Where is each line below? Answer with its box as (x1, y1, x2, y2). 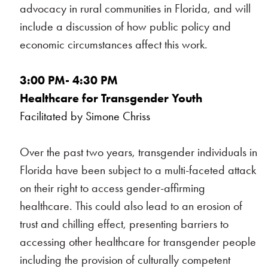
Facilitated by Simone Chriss (20, 109, 151, 123)
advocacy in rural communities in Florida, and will (20, 1, 251, 16)
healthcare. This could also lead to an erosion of (20, 199, 243, 213)
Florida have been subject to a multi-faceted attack (20, 163, 257, 177)
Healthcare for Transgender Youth (20, 91, 203, 105)
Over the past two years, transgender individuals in (20, 145, 258, 159)
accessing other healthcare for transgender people (20, 234, 257, 249)
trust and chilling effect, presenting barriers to (20, 217, 229, 231)
